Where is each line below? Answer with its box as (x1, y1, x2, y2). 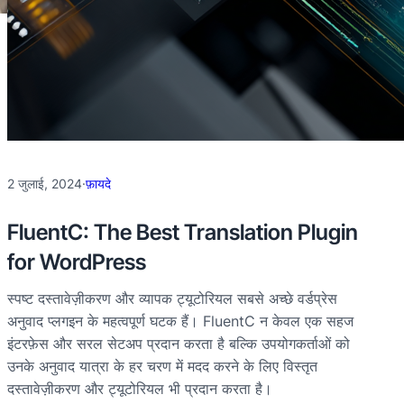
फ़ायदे (86, 176, 111, 191)
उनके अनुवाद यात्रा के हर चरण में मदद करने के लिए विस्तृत (7, 357, 317, 375)
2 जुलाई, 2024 (7, 176, 82, 191)
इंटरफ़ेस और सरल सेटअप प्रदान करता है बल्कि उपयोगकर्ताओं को (7, 335, 350, 353)
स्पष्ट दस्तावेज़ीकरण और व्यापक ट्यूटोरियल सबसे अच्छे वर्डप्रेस (7, 289, 337, 308)
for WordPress (7, 249, 146, 275)
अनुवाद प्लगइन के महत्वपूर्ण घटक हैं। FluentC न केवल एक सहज (7, 312, 353, 330)
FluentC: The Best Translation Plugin (7, 219, 358, 245)
